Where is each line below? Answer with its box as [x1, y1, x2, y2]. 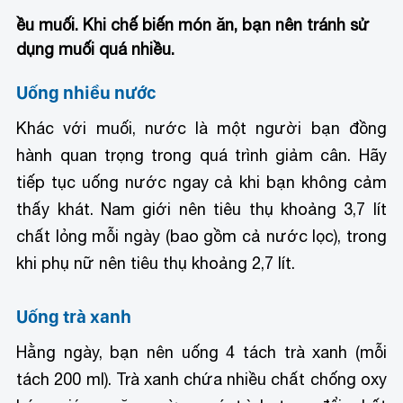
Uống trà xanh [16, 305, 132, 327]
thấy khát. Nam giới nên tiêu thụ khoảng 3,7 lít [16, 199, 387, 219]
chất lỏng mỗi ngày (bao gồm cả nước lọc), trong [16, 226, 387, 246]
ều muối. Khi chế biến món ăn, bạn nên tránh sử [16, 14, 371, 34]
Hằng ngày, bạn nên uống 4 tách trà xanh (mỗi [16, 342, 387, 362]
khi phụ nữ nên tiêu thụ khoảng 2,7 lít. [16, 253, 296, 273]
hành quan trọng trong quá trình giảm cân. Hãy [16, 145, 387, 165]
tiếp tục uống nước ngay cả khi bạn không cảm [16, 172, 387, 192]
